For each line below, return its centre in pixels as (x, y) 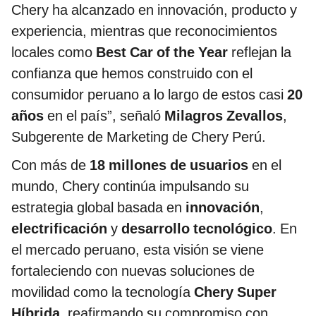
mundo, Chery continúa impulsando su (130, 186)
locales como (54, 52)
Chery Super (235, 292)
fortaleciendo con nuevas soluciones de (133, 271)
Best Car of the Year (162, 52)
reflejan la (260, 52)
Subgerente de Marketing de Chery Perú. (139, 136)
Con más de (50, 165)
